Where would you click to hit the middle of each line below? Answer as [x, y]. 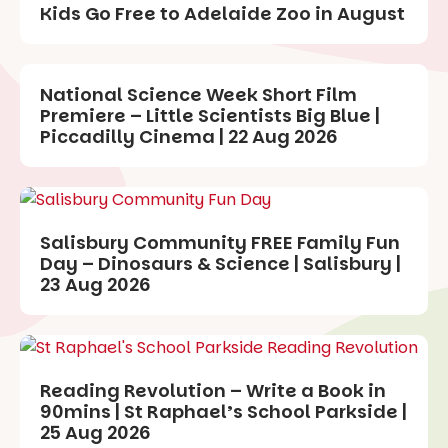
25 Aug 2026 [95, 433]
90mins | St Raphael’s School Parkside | [223, 412]
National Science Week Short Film [198, 95]
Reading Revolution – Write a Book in [213, 391]
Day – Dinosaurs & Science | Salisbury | [220, 264]
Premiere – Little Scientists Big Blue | [210, 116]
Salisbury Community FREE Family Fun [220, 243]
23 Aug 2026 [95, 285]
